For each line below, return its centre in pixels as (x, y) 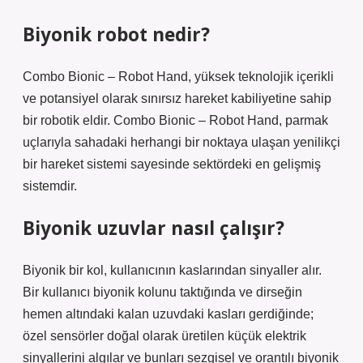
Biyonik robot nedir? (116, 34)
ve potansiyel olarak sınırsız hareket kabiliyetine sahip (177, 98)
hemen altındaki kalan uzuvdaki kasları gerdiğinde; (168, 314)
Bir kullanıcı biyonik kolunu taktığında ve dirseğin (162, 292)
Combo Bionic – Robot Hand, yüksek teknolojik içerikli (178, 77)
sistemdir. (50, 186)
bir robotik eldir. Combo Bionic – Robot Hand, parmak (175, 120)
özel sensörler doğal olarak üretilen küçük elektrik (164, 336)
